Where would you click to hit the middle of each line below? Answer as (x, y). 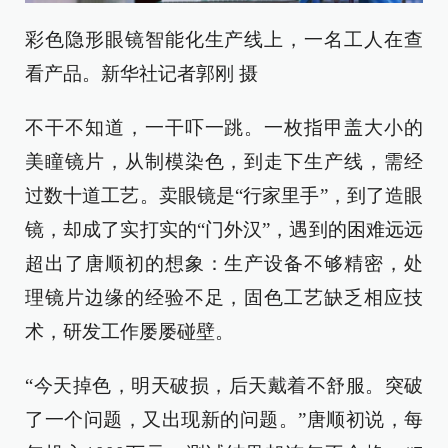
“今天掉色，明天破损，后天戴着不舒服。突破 (224, 386)
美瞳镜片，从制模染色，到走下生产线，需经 (224, 162)
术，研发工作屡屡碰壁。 (129, 332)
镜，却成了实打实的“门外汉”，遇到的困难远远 (224, 230)
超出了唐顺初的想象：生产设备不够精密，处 (224, 264)
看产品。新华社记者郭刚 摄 (141, 74)
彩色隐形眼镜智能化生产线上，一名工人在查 (224, 40)
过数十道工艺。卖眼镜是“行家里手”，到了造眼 (224, 196)
